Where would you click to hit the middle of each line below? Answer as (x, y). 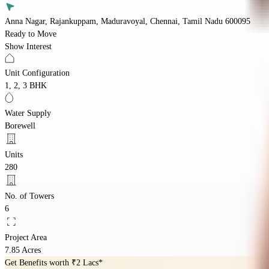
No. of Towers (29, 196)
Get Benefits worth (38, 262)
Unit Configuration (37, 73)
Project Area (26, 237)
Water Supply (28, 113)
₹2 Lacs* (87, 262)
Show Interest (28, 46)
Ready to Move (31, 34)
